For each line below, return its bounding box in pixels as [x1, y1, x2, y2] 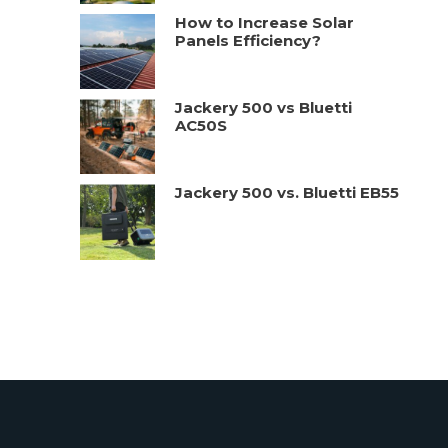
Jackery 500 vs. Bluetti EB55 [175, 183, 400, 203]
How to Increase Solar [175, 12, 355, 32]
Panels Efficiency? [175, 30, 322, 50]
